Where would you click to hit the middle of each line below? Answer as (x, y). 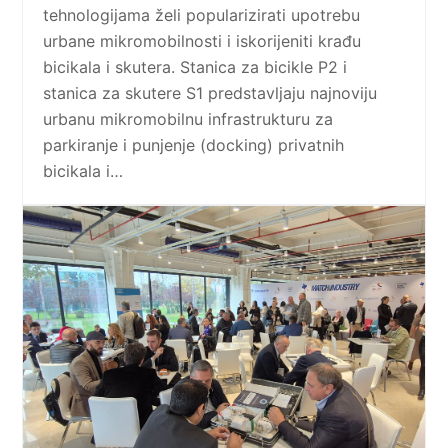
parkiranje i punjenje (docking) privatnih (194, 144)
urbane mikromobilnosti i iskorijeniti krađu (202, 40)
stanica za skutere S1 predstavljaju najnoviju (210, 92)
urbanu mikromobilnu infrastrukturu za (188, 118)
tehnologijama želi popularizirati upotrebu (202, 14)
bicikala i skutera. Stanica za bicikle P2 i (195, 66)
